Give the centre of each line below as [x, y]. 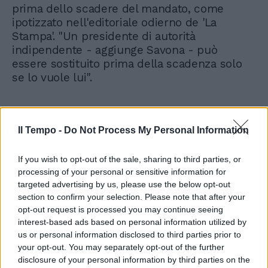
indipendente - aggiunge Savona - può [115, 50]
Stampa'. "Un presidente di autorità [104, 36]
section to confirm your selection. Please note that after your [132, 197]
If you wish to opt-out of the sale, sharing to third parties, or [130, 159]
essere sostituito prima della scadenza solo [127, 63]
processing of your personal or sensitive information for [122, 172]
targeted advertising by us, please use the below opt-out [124, 184]
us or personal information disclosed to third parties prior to [130, 234]
